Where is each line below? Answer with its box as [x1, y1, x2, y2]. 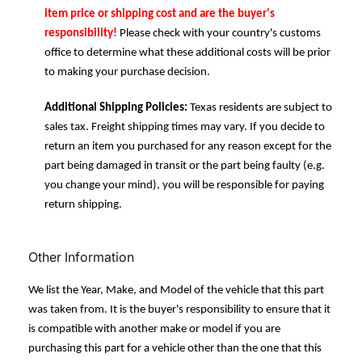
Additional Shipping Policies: [44, 102, 187, 115]
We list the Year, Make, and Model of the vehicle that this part [28, 284, 324, 297]
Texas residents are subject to [187, 102, 332, 115]
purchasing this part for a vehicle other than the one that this [28, 342, 322, 355]
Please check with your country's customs [117, 27, 321, 40]
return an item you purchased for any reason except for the [44, 141, 331, 154]
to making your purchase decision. [44, 66, 210, 79]
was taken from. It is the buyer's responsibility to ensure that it [28, 303, 330, 316]
